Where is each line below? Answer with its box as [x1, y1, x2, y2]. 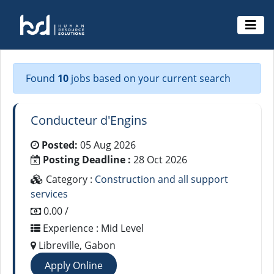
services [31, 187, 68, 201]
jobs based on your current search [71, 72, 231, 85]
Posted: [42, 138, 78, 152]
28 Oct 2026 [131, 153, 187, 166]
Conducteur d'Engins [31, 112, 147, 128]
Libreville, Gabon [36, 239, 116, 252]
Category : [43, 172, 95, 186]
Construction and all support [95, 172, 228, 186]
